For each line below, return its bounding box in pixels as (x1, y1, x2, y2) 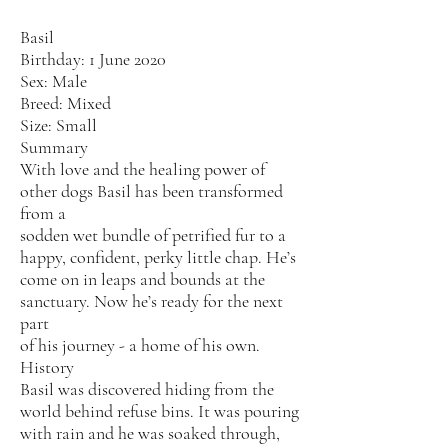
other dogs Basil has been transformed (20, 180, 283, 202)
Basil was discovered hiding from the (20, 378, 274, 400)
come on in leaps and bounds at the (20, 268, 265, 290)
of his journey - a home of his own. (20, 334, 260, 356)
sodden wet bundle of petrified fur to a (20, 224, 286, 246)
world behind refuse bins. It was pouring (20, 400, 299, 422)
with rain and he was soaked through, (20, 422, 280, 444)
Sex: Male (20, 70, 87, 92)
